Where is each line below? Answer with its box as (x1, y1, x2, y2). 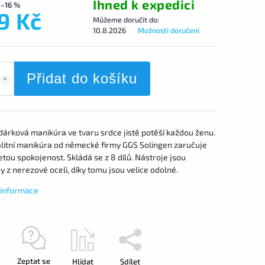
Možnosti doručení (138, 25, 200, 35)
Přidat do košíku (27, 70, 137, 86)
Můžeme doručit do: (93, 15, 160, 24)
